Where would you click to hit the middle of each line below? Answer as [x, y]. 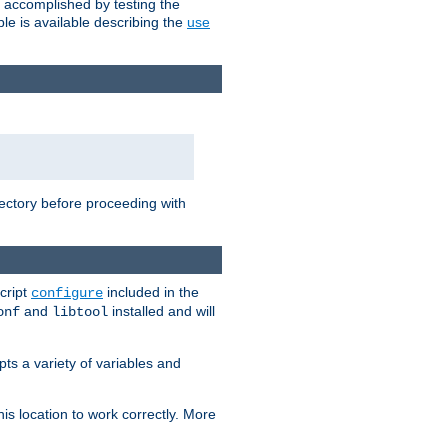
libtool [80, 312]
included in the [151, 292]
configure [67, 293]
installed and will [161, 311]
